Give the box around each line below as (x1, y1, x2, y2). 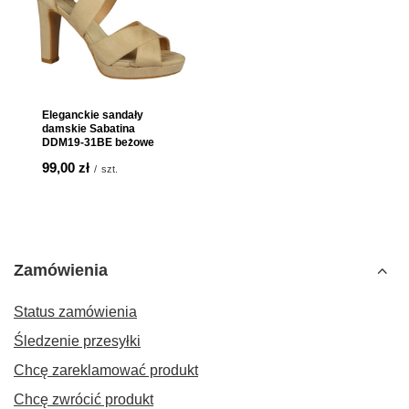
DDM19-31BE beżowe (42, 136, 154, 149)
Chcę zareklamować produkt (14, 362, 198, 378)
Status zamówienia (14, 304, 137, 320)
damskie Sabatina (42, 122, 135, 135)
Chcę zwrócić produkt (14, 392, 153, 407)
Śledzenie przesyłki (14, 333, 141, 349)
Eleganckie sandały (42, 109, 143, 121)
